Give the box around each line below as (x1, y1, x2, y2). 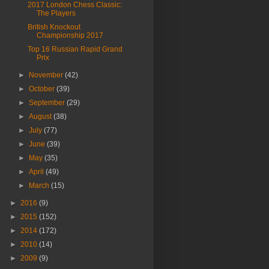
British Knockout (27, 23, 80, 31)
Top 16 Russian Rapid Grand (27, 45, 122, 53)
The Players (36, 9, 76, 17)
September (29, 98, 67, 107)
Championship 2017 (36, 31, 103, 40)
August (29, 112, 54, 121)
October (29, 85, 57, 93)
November (29, 71, 65, 79)
